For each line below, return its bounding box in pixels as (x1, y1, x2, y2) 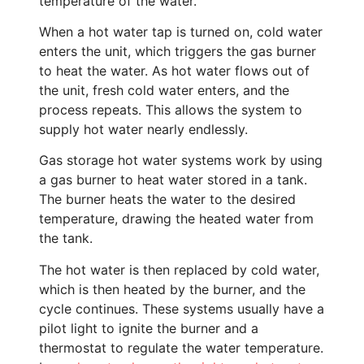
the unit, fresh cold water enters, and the (39, 81, 289, 98)
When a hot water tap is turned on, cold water (39, 23, 323, 40)
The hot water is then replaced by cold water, (39, 261, 319, 278)
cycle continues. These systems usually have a (39, 300, 324, 317)
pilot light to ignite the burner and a (39, 319, 258, 336)
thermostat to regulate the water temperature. (39, 339, 323, 356)
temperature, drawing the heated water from (39, 210, 314, 227)
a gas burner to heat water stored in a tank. (39, 171, 307, 188)
